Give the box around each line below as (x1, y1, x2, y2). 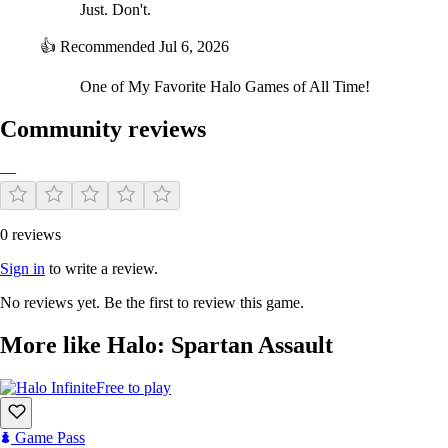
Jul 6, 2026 (159, 38, 229, 56)
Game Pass (11, 428, 85, 446)
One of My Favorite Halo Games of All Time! (80, 78, 370, 96)
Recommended (56, 38, 159, 56)
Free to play (96, 378, 171, 396)
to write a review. (45, 260, 158, 278)
